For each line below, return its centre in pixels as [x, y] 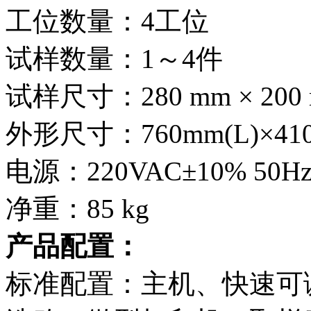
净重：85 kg [77, 209]
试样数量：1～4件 [114, 59]
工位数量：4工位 [107, 22]
